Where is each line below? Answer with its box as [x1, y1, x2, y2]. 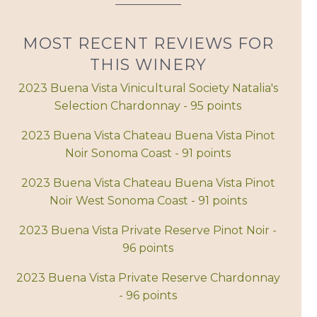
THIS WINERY [89, 55, 207, 75]
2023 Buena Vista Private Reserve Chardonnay [16, 271, 280, 285]
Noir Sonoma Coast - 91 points [65, 146, 231, 161]
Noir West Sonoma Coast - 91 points [49, 194, 247, 208]
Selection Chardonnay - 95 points [54, 99, 242, 113]
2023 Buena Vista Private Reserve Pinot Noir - [19, 224, 277, 238]
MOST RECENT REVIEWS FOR [22, 34, 274, 54]
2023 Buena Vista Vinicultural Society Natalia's [18, 81, 278, 96]
